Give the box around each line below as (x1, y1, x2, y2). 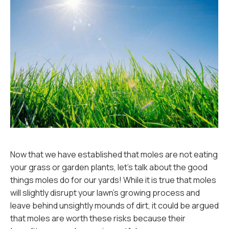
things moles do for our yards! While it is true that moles (10, 174, 216, 186)
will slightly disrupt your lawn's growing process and (10, 187, 200, 198)
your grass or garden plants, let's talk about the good (10, 162, 208, 173)
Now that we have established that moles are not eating (10, 149, 218, 160)
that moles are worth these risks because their (10, 213, 186, 224)
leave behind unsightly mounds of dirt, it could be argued (10, 200, 219, 211)
